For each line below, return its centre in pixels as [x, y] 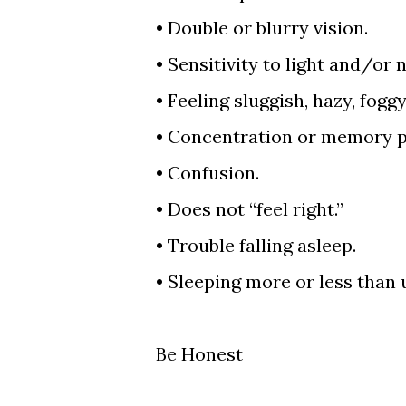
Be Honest [199, 354]
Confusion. [213, 173]
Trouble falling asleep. [262, 245]
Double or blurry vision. [268, 28]
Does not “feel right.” [256, 209]
